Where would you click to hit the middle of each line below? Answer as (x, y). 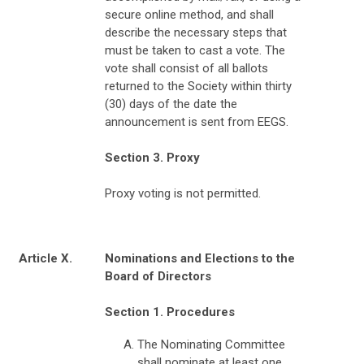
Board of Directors (158, 276)
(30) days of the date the (171, 104)
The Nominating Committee (211, 344)
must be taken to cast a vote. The (195, 50)
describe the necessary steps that (196, 32)
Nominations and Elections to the (200, 258)
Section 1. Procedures (170, 312)
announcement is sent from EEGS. (198, 121)
